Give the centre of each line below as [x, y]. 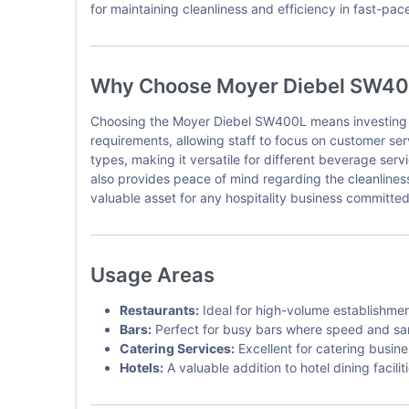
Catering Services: [177, 348]
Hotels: [141, 367]
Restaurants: [159, 309]
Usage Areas [152, 274]
